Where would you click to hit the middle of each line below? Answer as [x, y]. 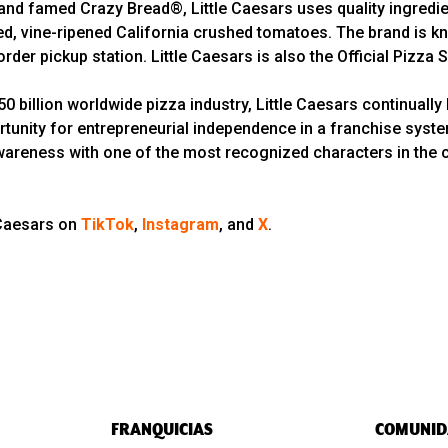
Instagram [180, 225]
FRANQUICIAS [161, 429]
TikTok [107, 225]
